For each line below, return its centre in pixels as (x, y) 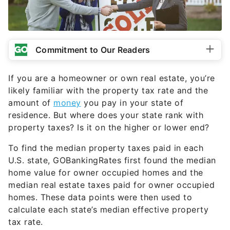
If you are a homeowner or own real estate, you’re (112, 78)
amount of (31, 103)
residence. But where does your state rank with (106, 115)
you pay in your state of (132, 103)
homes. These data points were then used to (100, 197)
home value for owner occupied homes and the (106, 172)
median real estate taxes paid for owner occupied (111, 185)
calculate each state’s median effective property (108, 209)
